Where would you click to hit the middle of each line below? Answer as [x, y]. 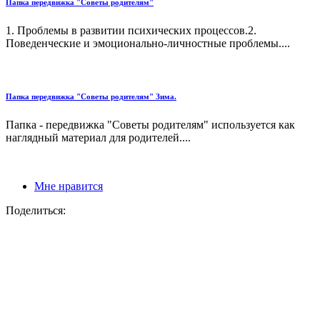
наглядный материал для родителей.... [98, 137]
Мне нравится [69, 186]
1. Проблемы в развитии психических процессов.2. [131, 30]
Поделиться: [36, 210]
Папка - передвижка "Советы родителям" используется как [150, 124]
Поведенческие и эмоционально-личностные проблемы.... [148, 43]
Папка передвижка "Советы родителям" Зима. [91, 96]
